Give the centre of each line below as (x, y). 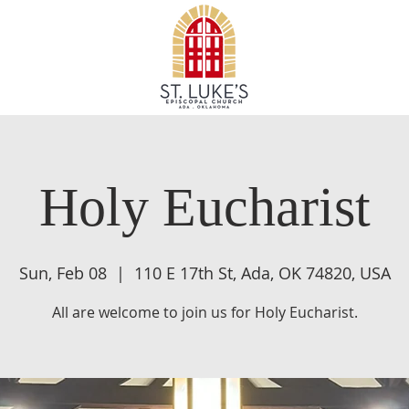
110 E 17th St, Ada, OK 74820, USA (262, 273)
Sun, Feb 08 (63, 273)
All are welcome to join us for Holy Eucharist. (204, 312)
